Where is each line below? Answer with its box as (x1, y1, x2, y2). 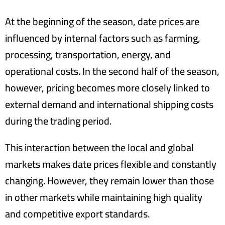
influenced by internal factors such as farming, (5, 29, 200, 47)
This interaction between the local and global (5, 138, 194, 157)
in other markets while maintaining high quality (5, 188, 202, 206)
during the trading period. (5, 111, 111, 130)
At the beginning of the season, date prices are (5, 12, 199, 31)
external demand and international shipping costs (5, 95, 213, 114)
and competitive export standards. (5, 204, 150, 223)
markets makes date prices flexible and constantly (5, 155, 216, 173)
